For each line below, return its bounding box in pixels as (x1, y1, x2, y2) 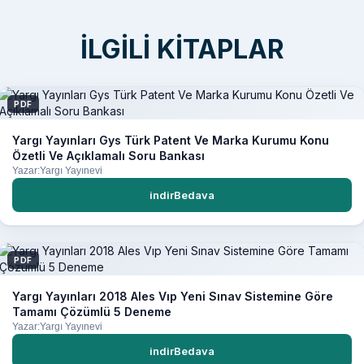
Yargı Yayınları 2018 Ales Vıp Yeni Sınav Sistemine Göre (12, 289, 333, 304)
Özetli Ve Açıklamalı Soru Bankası (12, 149, 205, 162)
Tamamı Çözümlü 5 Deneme (12, 305, 171, 319)
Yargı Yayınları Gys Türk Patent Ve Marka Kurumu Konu (12, 133, 329, 147)
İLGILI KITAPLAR (80, 33, 284, 65)
